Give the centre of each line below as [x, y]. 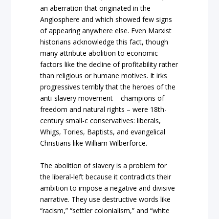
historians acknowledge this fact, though [104, 42]
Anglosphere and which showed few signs [106, 20]
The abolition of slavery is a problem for [104, 165]
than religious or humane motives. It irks [104, 76]
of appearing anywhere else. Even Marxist [106, 31]
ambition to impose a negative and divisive [108, 188]
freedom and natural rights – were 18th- [104, 109]
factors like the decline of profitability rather [109, 65]
